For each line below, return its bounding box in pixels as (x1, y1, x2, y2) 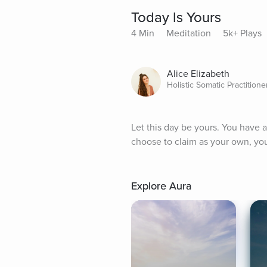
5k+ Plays (223, 27, 262, 40)
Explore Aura (131, 179, 191, 193)
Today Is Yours (131, 9, 221, 27)
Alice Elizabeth (167, 68, 229, 80)
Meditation (166, 27, 211, 40)
